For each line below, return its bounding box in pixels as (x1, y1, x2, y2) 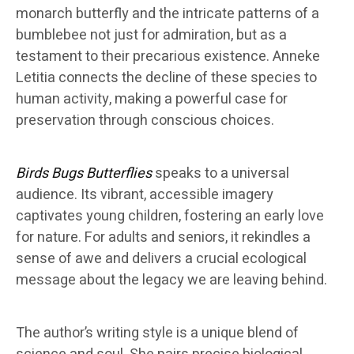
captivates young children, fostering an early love (16, 205, 324, 228)
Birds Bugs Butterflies (16, 163, 152, 185)
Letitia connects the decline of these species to (16, 67, 317, 89)
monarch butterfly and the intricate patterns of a (16, 3, 319, 25)
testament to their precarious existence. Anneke (16, 46, 320, 68)
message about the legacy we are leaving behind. (16, 269, 327, 292)
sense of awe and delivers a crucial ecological (16, 248, 307, 270)
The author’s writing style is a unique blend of (16, 322, 299, 345)
